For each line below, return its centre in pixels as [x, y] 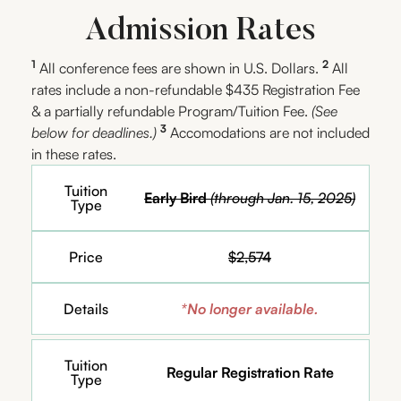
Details [86, 308]
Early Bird [175, 197]
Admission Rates [200, 32]
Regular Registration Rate [250, 372]
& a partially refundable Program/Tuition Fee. [171, 111]
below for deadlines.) [96, 132]
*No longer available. [250, 308]
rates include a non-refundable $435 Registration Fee [196, 89]
